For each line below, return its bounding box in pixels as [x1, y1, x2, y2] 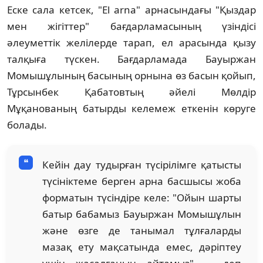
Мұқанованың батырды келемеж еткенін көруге [7, 101, 256, 115]
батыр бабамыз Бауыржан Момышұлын [42, 207, 241, 221]
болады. [7, 117, 47, 131]
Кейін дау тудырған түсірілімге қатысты [42, 157, 241, 171]
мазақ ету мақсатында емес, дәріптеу [42, 240, 241, 254]
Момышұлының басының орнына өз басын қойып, [7, 68, 256, 82]
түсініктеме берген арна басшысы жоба [42, 174, 241, 188]
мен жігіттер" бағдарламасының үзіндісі [7, 19, 256, 33]
